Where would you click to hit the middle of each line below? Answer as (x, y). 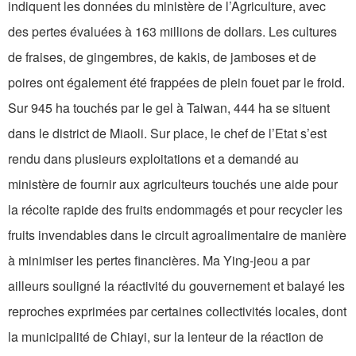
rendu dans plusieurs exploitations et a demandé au (153, 159)
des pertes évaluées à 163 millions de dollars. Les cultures (172, 32)
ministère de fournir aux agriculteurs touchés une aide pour (173, 184)
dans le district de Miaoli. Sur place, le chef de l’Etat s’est (167, 133)
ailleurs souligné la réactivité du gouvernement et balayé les (176, 286)
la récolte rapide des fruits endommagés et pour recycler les (175, 210)
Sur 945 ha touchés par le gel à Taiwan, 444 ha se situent (169, 108)
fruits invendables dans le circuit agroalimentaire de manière (177, 235)
